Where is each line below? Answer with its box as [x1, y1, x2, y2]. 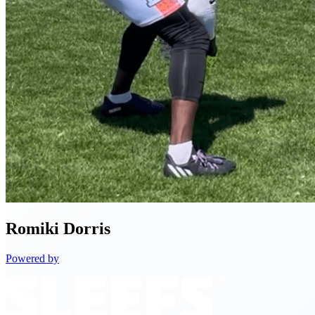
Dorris [63, 219, 110, 238]
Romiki [6, 219, 59, 238]
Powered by [6, 252, 59, 265]
